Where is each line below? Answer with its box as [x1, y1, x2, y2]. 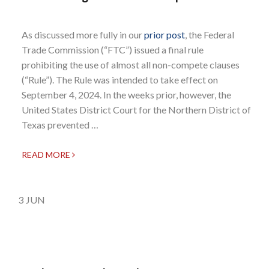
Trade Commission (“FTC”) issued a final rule [22, 43, 204, 55]
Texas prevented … [22, 118, 98, 130]
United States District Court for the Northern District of [22, 103, 251, 115]
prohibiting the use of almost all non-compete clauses [22, 58, 240, 70]
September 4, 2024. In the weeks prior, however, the [22, 88, 231, 100]
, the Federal [185, 28, 234, 40]
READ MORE [22, 149, 72, 160]
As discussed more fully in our [22, 28, 144, 40]
